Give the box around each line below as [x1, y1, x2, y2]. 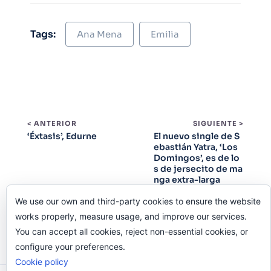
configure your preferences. [15, 241, 125, 252]
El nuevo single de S [154, 131, 240, 142]
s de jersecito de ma [154, 163, 243, 175]
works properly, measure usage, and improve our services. [15, 211, 247, 221]
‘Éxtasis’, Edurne [27, 131, 97, 142]
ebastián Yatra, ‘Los [154, 142, 238, 153]
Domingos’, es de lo [154, 152, 240, 164]
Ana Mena [77, 28, 122, 41]
